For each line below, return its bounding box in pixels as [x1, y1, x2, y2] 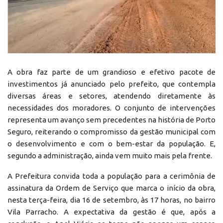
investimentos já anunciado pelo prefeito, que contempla [7, 79, 216, 88]
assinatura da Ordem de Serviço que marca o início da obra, [7, 183, 216, 192]
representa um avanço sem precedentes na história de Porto [7, 115, 216, 124]
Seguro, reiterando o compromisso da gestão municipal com [7, 127, 216, 136]
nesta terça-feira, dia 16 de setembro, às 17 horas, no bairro [7, 195, 216, 204]
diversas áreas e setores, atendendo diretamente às [7, 91, 216, 100]
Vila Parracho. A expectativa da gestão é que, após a [7, 207, 216, 216]
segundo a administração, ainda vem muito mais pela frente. [7, 151, 212, 160]
